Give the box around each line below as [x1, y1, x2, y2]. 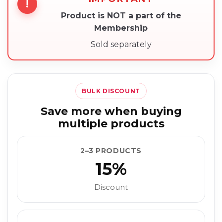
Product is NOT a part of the [60, 11, 181, 21]
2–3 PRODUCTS [80, 146, 142, 156]
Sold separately [90, 40, 152, 50]
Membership [94, 23, 148, 33]
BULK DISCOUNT [82, 87, 140, 95]
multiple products [57, 117, 165, 131]
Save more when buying [40, 105, 182, 118]
